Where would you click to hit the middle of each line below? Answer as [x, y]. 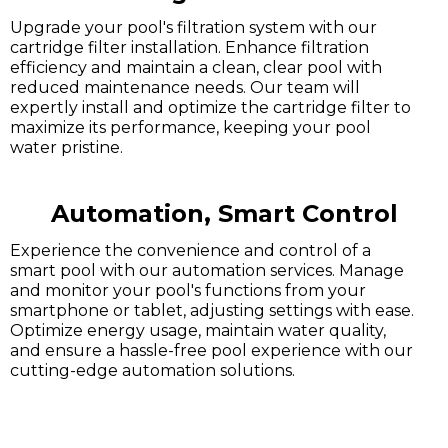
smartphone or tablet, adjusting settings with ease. [212, 310]
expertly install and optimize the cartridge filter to [210, 107]
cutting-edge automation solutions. [152, 370]
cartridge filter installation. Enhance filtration [189, 47]
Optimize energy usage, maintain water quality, [198, 330]
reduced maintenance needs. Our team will [185, 87]
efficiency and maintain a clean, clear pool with [196, 67]
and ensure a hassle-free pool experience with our [211, 350]
